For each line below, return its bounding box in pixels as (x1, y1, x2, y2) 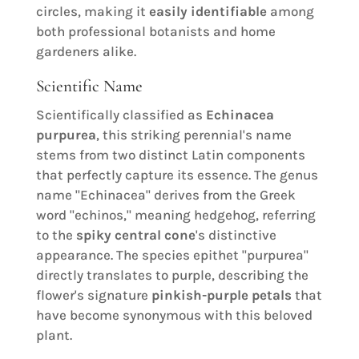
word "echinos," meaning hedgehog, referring (35, 206, 316, 223)
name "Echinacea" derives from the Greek (35, 186, 296, 203)
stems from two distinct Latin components (35, 146, 305, 163)
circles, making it (35, 2, 149, 19)
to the (35, 226, 76, 243)
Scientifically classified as (35, 106, 206, 123)
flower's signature (35, 286, 151, 303)
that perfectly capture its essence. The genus (35, 166, 318, 183)
